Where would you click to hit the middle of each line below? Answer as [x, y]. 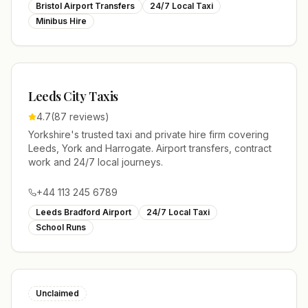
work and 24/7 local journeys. [96, 162]
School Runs [61, 227]
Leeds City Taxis [73, 96]
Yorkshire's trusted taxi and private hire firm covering [148, 134]
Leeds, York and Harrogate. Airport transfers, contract [150, 148]
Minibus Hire [61, 21]
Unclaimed [57, 293]
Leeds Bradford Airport [84, 212]
